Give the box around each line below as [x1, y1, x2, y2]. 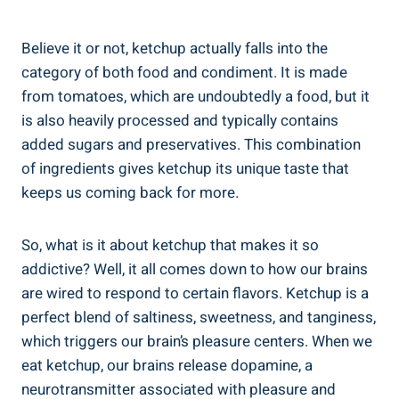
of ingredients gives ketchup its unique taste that [21, 157, 349, 180]
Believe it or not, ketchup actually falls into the [21, 37, 328, 60]
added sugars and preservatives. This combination [21, 133, 361, 156]
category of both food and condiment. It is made [21, 61, 347, 84]
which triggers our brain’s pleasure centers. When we [21, 330, 372, 353]
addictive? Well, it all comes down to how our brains [21, 257, 368, 281]
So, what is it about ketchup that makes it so [21, 233, 319, 256]
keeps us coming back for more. [21, 181, 239, 204]
